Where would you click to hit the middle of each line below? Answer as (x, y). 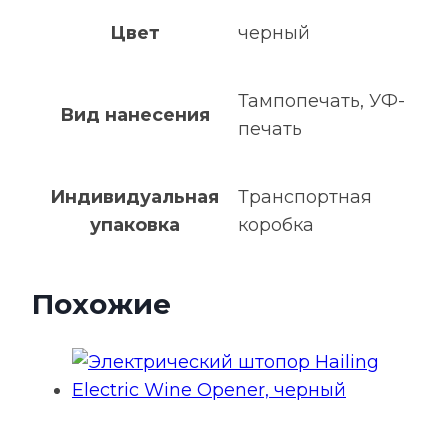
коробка (276, 225)
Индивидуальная (134, 197)
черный (274, 33)
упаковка (134, 225)
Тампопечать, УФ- (321, 101)
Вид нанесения (134, 115)
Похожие (101, 304)
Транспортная (305, 197)
